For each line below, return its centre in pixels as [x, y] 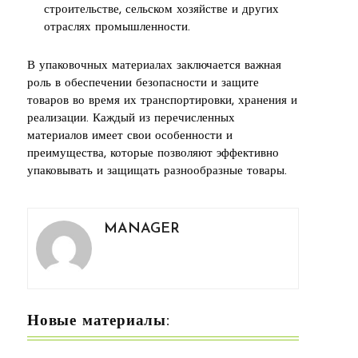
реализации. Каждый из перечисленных [131, 118]
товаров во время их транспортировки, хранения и [162, 101]
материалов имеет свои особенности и [130, 136]
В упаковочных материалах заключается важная [154, 66]
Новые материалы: [99, 321]
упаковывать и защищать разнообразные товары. [157, 171]
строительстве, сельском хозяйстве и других [161, 10]
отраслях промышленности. [117, 27]
